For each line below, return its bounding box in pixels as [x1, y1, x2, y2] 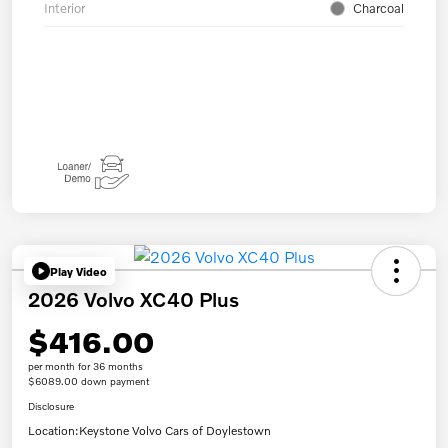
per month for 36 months [28, 360, 143, 373]
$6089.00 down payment [28, 375, 149, 388]
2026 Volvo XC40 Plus [28, 287, 239, 312]
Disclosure [28, 400, 74, 413]
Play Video [50, 264, 107, 278]
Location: [28, 423, 79, 439]
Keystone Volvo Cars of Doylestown [79, 423, 271, 439]
